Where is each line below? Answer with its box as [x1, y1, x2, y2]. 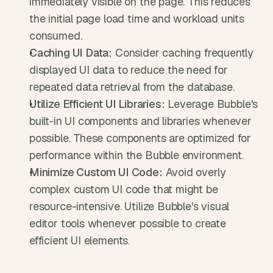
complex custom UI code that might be [29, 182, 218, 196]
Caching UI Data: [29, 46, 113, 60]
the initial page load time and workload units [29, 12, 244, 26]
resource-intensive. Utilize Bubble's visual [29, 199, 230, 213]
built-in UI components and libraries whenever [29, 114, 252, 128]
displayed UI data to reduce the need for [29, 63, 228, 77]
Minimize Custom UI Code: [29, 165, 163, 179]
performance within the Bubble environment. [29, 148, 244, 162]
